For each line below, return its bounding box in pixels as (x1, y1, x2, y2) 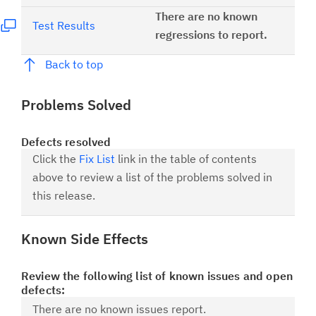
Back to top (44, 57, 103, 71)
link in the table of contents (115, 152, 257, 166)
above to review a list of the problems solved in (32, 170, 272, 184)
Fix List (79, 152, 115, 166)
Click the (32, 152, 79, 166)
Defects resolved (21, 135, 111, 149)
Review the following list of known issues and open (21, 269, 293, 283)
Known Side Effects (21, 229, 148, 248)
